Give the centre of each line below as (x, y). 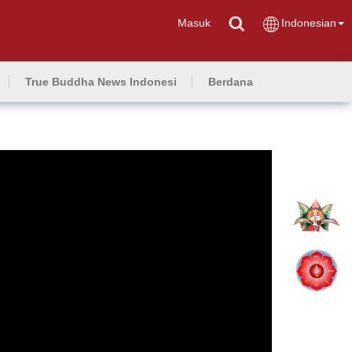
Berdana (231, 82)
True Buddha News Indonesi (101, 82)
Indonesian (309, 23)
